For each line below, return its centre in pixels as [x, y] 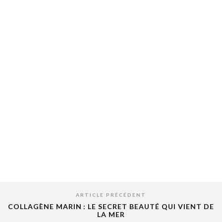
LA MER [111, 214]
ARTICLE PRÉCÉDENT [111, 194]
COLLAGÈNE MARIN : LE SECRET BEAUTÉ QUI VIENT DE [111, 206]
